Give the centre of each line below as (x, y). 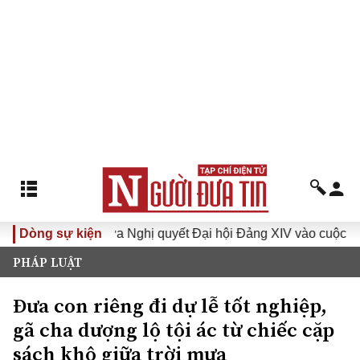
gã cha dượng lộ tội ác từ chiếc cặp (174, 329)
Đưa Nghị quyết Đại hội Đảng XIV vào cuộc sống (187, 233)
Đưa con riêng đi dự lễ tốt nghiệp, (170, 305)
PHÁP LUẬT (47, 262)
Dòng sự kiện (61, 233)
